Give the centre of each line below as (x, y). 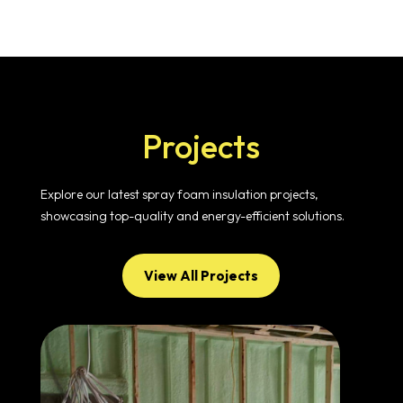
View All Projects (201, 276)
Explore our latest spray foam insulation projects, (179, 195)
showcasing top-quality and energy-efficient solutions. (192, 216)
